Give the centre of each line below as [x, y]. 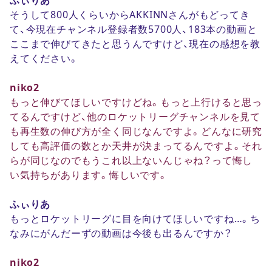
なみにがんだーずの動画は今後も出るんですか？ [121, 233]
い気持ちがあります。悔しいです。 [89, 175]
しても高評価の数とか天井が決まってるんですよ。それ [136, 145]
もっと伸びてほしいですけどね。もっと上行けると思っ [136, 102]
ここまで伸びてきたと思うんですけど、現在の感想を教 [135, 43]
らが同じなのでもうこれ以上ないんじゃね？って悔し [131, 160]
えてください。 [44, 58]
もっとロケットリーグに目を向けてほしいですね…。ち [135, 218]
